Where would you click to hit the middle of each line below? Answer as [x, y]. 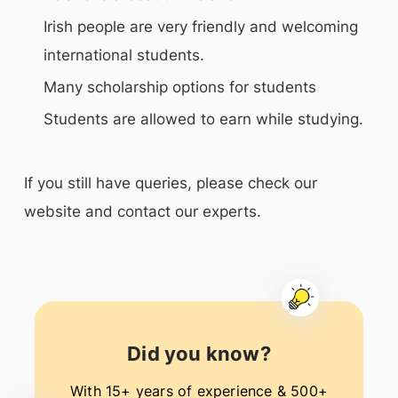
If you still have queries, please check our [171, 183]
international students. [124, 56]
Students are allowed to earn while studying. [203, 119]
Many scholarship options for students [180, 88]
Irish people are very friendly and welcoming [201, 27]
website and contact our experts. [143, 212]
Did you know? [199, 354]
